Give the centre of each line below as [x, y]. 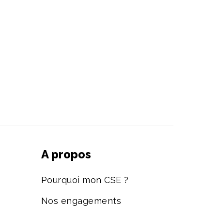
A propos [66, 155]
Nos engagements [81, 201]
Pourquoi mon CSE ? [85, 180]
